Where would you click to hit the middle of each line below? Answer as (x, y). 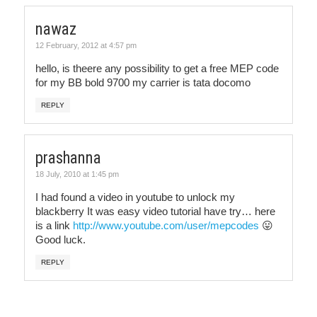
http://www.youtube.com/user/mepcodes (166, 225)
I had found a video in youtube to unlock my (135, 197)
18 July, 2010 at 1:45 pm (77, 174)
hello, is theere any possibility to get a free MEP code (157, 68)
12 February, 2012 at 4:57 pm (86, 45)
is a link (54, 225)
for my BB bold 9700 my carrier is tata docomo (144, 82)
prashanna (68, 158)
